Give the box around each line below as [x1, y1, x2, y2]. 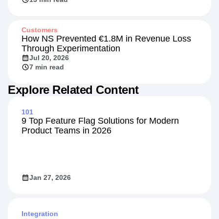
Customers [22, 25, 58, 34]
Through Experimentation [22, 43, 120, 53]
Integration [22, 209, 58, 218]
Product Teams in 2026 [22, 125, 111, 135]
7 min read [29, 63, 64, 71]
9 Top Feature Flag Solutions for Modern [22, 115, 179, 126]
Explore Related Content [8, 83, 139, 96]
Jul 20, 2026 [29, 53, 69, 62]
